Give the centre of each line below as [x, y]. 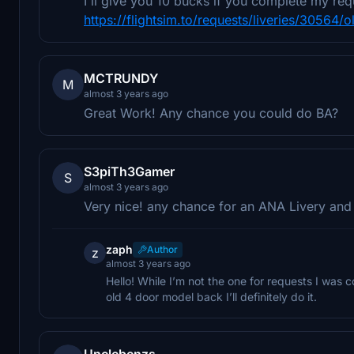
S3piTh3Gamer [129, 171]
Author [162, 249]
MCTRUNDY [121, 78]
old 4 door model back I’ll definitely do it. [211, 296]
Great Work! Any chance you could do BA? [211, 113]
